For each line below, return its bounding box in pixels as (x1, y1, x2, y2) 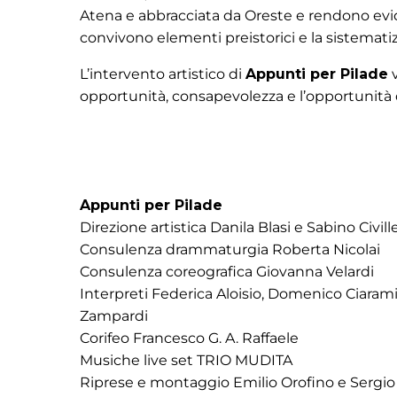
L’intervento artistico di (80, 66, 245, 82)
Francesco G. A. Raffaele (133, 330, 299, 346)
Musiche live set (80, 352, 197, 369)
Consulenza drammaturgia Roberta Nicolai (80, 241, 380, 258)
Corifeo (80, 330, 133, 346)
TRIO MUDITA (197, 352, 292, 369)
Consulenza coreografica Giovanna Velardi (80, 263, 374, 280)
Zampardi (80, 307, 148, 324)
